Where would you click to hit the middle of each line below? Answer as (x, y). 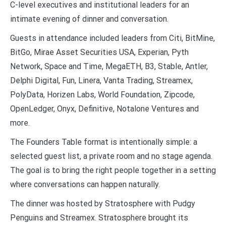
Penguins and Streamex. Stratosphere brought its (99, 217)
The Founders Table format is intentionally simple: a (104, 142)
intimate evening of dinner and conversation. (89, 19)
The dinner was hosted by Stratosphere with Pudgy (103, 203)
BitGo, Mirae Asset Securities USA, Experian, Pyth (99, 52)
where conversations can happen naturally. (85, 184)
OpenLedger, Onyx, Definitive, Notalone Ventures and (104, 108)
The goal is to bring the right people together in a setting (113, 170)
